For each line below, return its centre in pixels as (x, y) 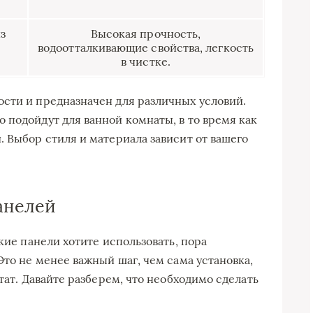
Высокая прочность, (146, 33)
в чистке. (146, 61)
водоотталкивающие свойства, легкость (146, 47)
